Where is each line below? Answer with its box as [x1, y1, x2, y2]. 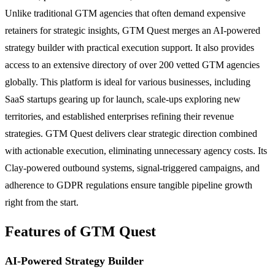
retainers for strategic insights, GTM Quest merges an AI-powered [5, 25, 260, 36]
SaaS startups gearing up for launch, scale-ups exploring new [5, 93, 241, 104]
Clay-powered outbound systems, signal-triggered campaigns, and [5, 162, 260, 173]
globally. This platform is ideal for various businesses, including [5, 76, 250, 87]
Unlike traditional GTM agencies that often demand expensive [5, 7, 246, 18]
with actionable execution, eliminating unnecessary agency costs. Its [5, 145, 267, 156]
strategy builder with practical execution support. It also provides [5, 42, 254, 53]
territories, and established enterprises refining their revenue [5, 110, 234, 122]
